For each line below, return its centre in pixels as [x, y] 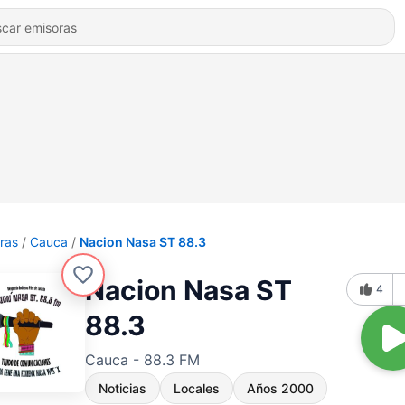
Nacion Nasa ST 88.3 [143, 242]
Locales [197, 388]
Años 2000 [280, 388]
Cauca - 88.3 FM [142, 360]
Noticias [122, 388]
